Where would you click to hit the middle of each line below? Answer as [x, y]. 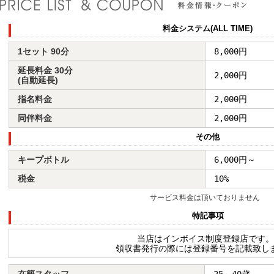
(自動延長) [38, 80]
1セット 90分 [43, 51]
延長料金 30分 [45, 70]
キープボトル [43, 159]
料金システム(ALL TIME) [208, 28]
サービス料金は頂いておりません [205, 197]
